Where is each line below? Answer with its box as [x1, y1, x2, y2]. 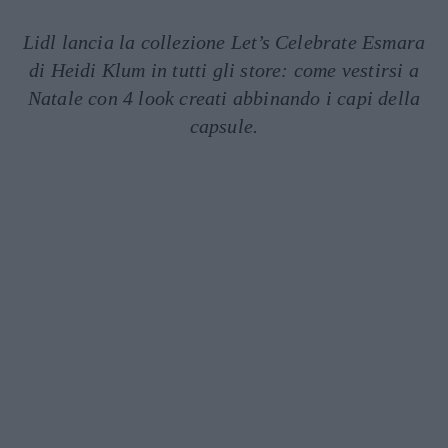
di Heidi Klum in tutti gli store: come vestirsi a [29, 59, 419, 81]
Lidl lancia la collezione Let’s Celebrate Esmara [22, 31, 426, 53]
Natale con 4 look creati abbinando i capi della [27, 87, 421, 109]
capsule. [189, 115, 259, 137]
